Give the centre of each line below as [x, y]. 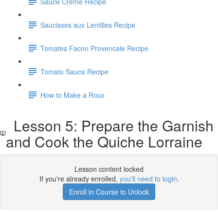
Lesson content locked [109, 169]
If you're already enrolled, [79, 179]
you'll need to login [148, 179]
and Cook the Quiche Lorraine [104, 141]
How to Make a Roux [73, 95]
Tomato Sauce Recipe [74, 71]
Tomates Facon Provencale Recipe [94, 48]
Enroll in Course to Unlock [109, 192]
